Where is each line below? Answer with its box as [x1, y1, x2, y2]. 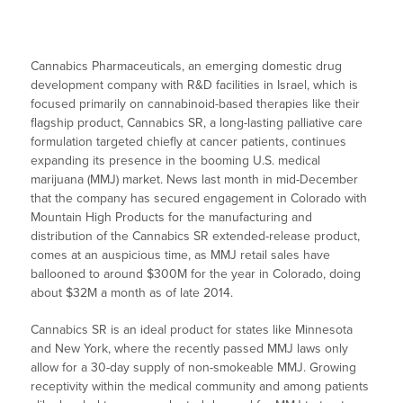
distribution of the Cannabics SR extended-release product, [31, 228, 361, 245]
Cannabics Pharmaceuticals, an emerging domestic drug [31, 58, 343, 75]
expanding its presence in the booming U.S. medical [31, 153, 321, 169]
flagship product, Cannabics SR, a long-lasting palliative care [31, 115, 363, 131]
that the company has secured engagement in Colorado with [31, 191, 368, 207]
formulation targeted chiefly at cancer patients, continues [31, 134, 347, 150]
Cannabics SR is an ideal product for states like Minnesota [31, 322, 354, 338]
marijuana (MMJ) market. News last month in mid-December [31, 172, 359, 188]
